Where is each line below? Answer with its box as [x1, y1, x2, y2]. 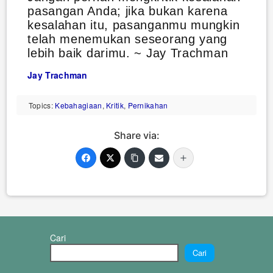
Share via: [113, 129, 160, 142]
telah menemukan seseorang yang [27, 32, 228, 46]
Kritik [106, 100, 124, 111]
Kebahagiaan [55, 100, 102, 111]
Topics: [28, 100, 55, 111]
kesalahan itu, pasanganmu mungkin [27, 18, 240, 32]
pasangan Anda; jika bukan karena [27, 4, 228, 18]
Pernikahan [127, 100, 168, 111]
